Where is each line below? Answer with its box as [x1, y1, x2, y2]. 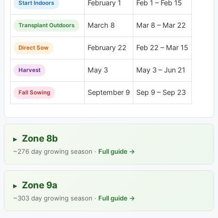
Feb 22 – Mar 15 [136, 43, 188, 52]
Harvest [18, 67, 40, 74]
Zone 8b [20, 132, 58, 144]
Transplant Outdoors [18, 22, 74, 29]
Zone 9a [20, 179, 57, 191]
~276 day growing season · [13, 147, 98, 155]
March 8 [88, 21, 115, 30]
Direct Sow [18, 44, 49, 52]
